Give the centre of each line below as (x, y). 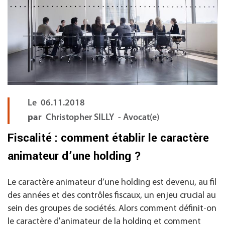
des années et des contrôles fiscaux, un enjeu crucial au (112, 196)
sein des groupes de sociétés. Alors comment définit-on (112, 209)
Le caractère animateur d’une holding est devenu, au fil (112, 183)
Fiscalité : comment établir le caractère (108, 138)
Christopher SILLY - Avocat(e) (102, 118)
